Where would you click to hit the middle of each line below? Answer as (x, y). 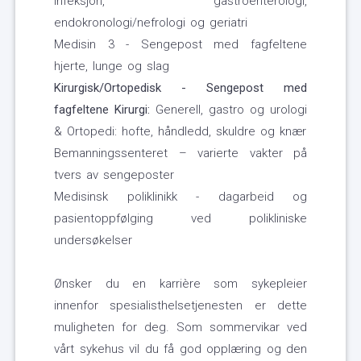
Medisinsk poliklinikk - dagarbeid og (180, 197)
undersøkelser (93, 241)
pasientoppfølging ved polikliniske (180, 219)
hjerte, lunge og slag (112, 66)
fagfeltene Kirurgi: (102, 110)
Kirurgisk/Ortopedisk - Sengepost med (180, 88)
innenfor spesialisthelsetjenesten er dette (180, 306)
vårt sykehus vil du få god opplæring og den (180, 349)
